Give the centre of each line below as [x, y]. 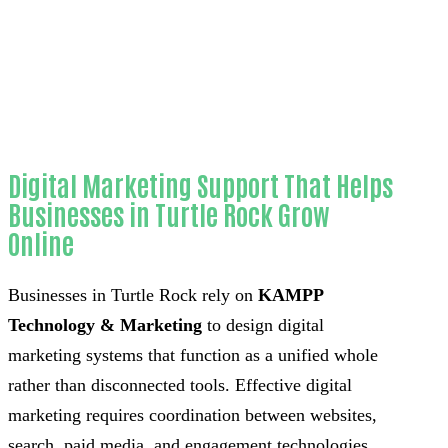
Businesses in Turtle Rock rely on [133, 294]
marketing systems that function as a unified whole [193, 354]
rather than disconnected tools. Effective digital [180, 384]
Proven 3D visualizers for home [180, 42]
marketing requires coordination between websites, [192, 414]
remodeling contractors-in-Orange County [171, 72]
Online [41, 243]
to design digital [265, 324]
